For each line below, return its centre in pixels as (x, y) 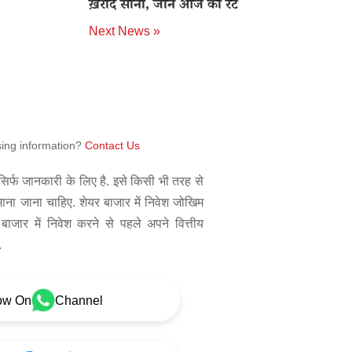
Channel (79, 300)
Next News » (124, 31)
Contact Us (112, 145)
